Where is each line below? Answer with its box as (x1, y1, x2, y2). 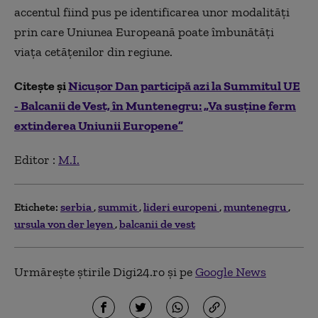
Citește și (14, 77, 68, 94)
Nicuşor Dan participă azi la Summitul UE (68, 77, 300, 94)
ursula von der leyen (14, 216, 115, 231)
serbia (60, 199, 94, 214)
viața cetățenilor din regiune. (14, 43, 172, 60)
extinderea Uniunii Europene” (14, 117, 183, 133)
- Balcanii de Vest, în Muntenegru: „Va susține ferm (14, 97, 296, 114)
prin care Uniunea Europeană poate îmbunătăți (14, 23, 274, 40)
